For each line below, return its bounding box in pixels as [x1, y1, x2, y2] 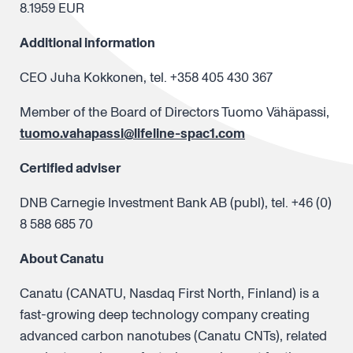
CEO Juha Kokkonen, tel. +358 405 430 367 [20, 69, 273, 87]
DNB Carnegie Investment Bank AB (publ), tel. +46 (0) [20, 194, 332, 212]
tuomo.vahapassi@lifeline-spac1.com [20, 124, 245, 143]
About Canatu [20, 250, 104, 268]
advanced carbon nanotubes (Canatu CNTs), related [20, 327, 327, 345]
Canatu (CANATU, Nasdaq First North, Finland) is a [20, 284, 319, 303]
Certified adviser [20, 159, 121, 177]
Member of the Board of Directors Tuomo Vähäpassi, [20, 103, 329, 121]
